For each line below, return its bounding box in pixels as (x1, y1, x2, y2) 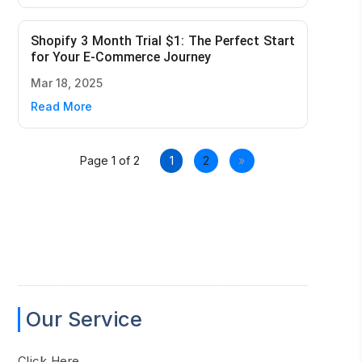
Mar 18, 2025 (30, 76, 103, 90)
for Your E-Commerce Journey (30, 49, 211, 65)
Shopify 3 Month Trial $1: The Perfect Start (30, 33, 295, 49)
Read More (30, 99, 92, 114)
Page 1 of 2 (80, 154, 141, 168)
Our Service (25, 305, 142, 331)
